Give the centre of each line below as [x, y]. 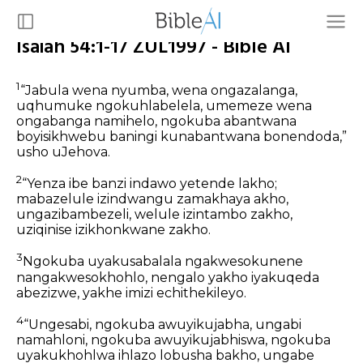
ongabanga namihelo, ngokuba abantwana [156, 122]
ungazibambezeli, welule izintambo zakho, [154, 215]
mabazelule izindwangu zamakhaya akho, [152, 199]
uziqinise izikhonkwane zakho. [113, 230]
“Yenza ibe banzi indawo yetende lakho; [149, 184]
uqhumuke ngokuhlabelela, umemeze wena [164, 106]
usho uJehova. [63, 152]
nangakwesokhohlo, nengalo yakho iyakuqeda [168, 277]
